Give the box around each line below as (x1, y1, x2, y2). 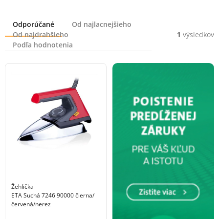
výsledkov (181, 30, 214, 40)
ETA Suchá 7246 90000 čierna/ (11, 191, 94, 199)
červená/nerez (11, 199, 51, 208)
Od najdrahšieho (13, 29, 68, 39)
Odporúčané (13, 19, 54, 29)
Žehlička (11, 182, 34, 191)
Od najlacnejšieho (72, 19, 131, 29)
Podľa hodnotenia (13, 40, 73, 49)
